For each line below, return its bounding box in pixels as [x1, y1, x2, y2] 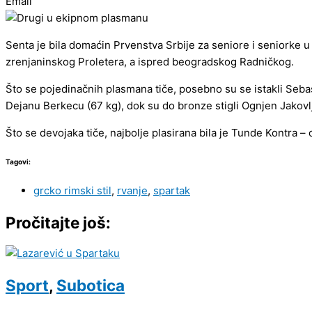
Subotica [56, 275, 125, 295]
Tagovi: [6, 157, 31, 166]
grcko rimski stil [33, 183, 111, 197]
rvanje [117, 183, 148, 197]
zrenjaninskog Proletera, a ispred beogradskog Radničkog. [6, 55, 294, 69]
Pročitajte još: [6, 212, 111, 232]
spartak [153, 183, 190, 197]
